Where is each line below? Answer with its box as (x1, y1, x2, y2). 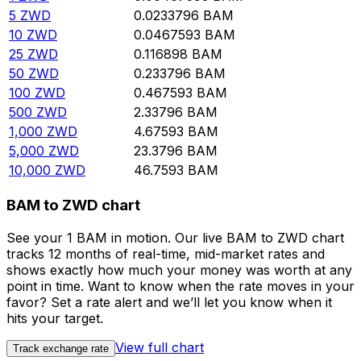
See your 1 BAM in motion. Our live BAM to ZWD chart (6, 229, 344, 246)
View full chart (115, 338, 204, 355)
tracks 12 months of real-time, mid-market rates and (6, 245, 325, 262)
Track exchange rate (13, 342, 109, 355)
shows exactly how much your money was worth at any (6, 261, 352, 278)
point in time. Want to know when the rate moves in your (6, 277, 355, 294)
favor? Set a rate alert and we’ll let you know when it (6, 293, 332, 310)
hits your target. (6, 309, 103, 326)
